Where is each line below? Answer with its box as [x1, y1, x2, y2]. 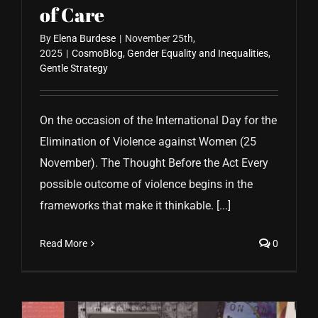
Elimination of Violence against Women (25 [40, 135, 256, 149]
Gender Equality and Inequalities [127, 48, 268, 60]
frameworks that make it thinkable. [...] [40, 199, 231, 213]
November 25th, [125, 33, 195, 45]
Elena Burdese [53, 33, 116, 45]
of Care [40, 1, 104, 28]
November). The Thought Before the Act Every [40, 156, 268, 170]
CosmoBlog [72, 48, 123, 60]
